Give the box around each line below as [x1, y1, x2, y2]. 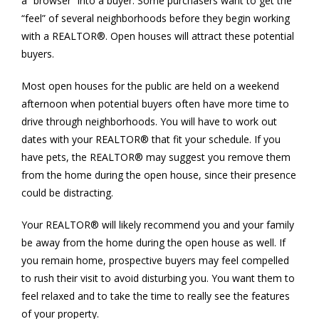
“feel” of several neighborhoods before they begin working [21, 11, 290, 25]
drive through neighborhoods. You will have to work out [21, 114, 277, 128]
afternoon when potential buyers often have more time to [21, 96, 289, 110]
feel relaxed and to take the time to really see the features [21, 288, 290, 303]
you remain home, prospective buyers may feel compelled [21, 253, 289, 267]
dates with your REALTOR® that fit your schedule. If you [21, 132, 281, 146]
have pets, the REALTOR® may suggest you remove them [21, 150, 291, 164]
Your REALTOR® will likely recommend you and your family [21, 217, 294, 231]
